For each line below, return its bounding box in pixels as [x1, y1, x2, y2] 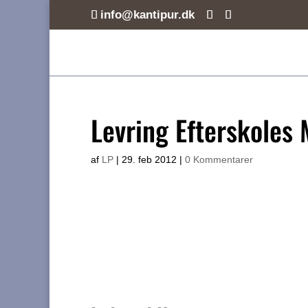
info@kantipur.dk [100, 8, 195, 21]
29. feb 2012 [122, 154, 177, 165]
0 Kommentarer [185, 154, 253, 165]
